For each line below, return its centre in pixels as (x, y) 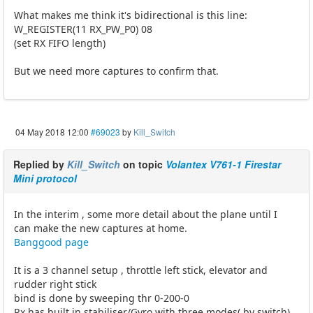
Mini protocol (45, 178)
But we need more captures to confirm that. (116, 71)
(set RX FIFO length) (60, 43)
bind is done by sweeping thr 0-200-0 (102, 298)
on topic (143, 164)
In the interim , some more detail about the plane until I (146, 214)
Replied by (40, 164)
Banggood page (51, 242)
